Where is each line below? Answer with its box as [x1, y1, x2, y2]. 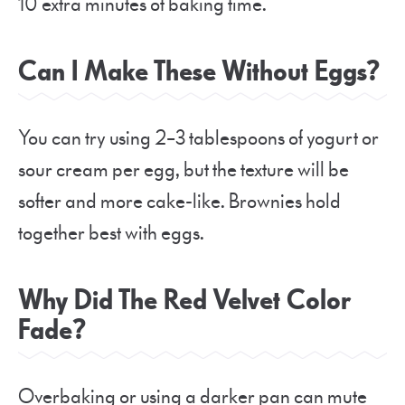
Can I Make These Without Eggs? [18, 52, 380, 90]
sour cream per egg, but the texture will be [18, 155, 349, 184]
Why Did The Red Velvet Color [18, 281, 352, 319]
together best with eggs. [18, 219, 204, 247]
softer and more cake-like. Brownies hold [18, 187, 341, 215]
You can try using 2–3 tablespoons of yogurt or [18, 124, 379, 152]
